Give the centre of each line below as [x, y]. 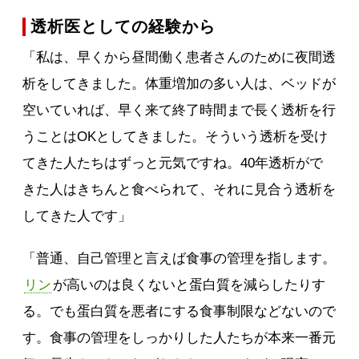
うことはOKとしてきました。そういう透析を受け [175, 137]
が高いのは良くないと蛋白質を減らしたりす [190, 285]
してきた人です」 [77, 216]
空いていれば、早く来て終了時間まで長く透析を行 [179, 111]
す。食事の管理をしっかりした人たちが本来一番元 [179, 338]
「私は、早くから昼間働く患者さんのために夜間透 [179, 58]
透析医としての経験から [123, 27]
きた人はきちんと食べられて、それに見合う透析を [179, 190]
